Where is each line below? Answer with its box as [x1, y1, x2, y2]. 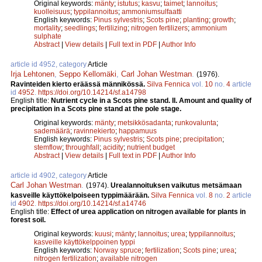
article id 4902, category [11, 171, 88, 180]
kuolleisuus [34, 7, 70, 16]
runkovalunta [175, 118, 216, 127]
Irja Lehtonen [11, 69, 54, 78]
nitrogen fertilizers [131, 23, 188, 32]
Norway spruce [94, 246, 142, 254]
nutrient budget [127, 143, 175, 151]
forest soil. [11, 215, 46, 224]
